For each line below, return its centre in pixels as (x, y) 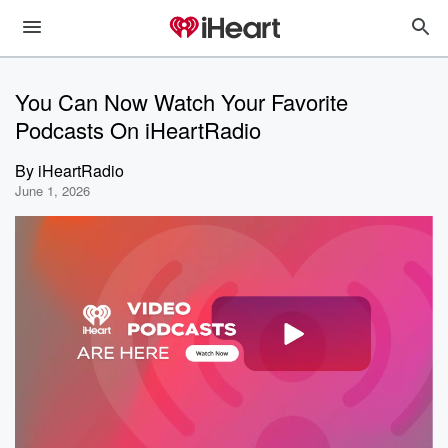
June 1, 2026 (52, 190)
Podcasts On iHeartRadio (138, 129)
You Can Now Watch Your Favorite (181, 101)
